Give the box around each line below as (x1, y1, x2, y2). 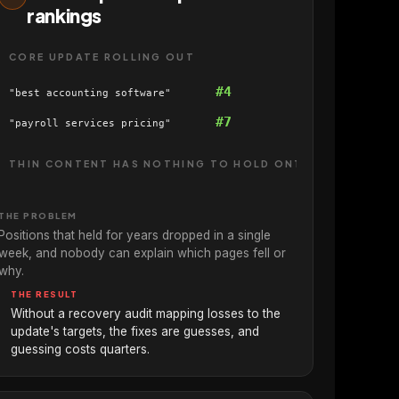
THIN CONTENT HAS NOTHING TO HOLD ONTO (9, 157, 313, 169)
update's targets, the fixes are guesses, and (11, 323, 260, 338)
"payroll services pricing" (9, 117, 172, 129)
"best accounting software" (9, 87, 172, 100)
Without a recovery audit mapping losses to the (11, 305, 281, 321)
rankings (27, 3, 102, 28)
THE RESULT (11, 288, 78, 299)
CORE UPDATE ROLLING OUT (9, 51, 193, 63)
